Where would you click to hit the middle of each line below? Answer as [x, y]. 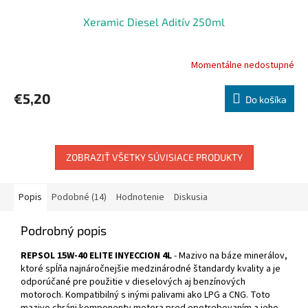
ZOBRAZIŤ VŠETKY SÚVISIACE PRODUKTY [154, 157]
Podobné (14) [79, 198]
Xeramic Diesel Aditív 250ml [154, 22]
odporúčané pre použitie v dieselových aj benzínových [133, 282]
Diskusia [191, 198]
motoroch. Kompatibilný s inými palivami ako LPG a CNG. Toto [145, 295]
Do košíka [266, 100]
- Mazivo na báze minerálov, [230, 256]
